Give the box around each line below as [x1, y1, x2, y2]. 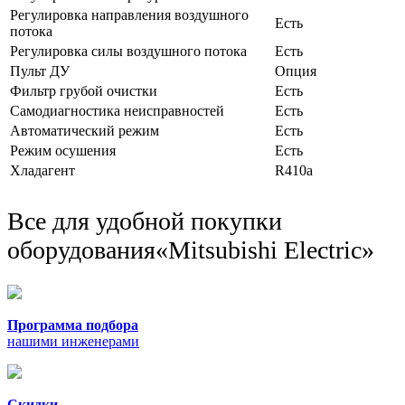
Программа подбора [7, 316, 138, 333]
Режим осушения [10, 142, 116, 158]
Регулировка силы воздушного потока [10, 42, 247, 59]
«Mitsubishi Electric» [155, 235, 374, 264]
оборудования [7, 235, 155, 264]
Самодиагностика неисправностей [10, 102, 224, 118]
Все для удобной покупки [7, 206, 282, 235]
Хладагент [10, 162, 75, 178]
